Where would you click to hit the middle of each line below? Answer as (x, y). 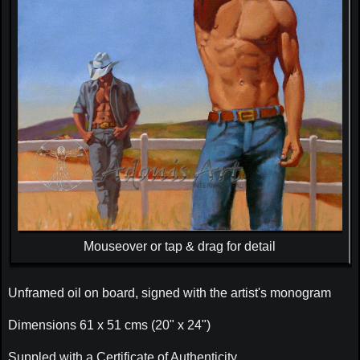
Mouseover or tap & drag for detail (180, 246)
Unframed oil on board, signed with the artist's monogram (169, 292)
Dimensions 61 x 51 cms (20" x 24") (109, 325)
